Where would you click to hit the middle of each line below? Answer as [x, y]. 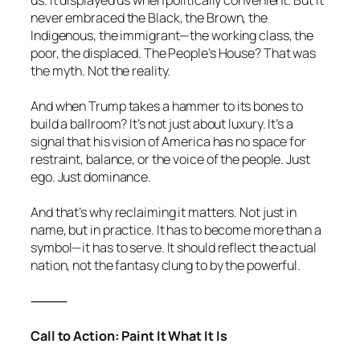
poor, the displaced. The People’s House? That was [174, 53]
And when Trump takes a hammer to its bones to [167, 106]
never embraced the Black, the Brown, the [149, 17]
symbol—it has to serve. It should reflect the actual [174, 247]
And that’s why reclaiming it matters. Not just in [164, 212]
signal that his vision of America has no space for [168, 141]
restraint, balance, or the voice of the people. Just [170, 159]
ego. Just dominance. [91, 176]
